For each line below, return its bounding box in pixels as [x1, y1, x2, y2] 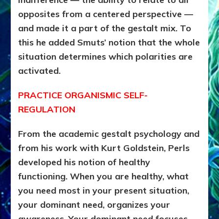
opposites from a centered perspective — [18, 8, 194, 20]
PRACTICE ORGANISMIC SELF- [18, 89, 148, 101]
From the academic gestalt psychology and [18, 128, 200, 140]
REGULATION [18, 104, 76, 115]
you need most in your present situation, [18, 185, 190, 197]
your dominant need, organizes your [18, 199, 171, 211]
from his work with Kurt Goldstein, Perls [18, 142, 190, 154]
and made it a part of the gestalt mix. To [18, 22, 192, 34]
